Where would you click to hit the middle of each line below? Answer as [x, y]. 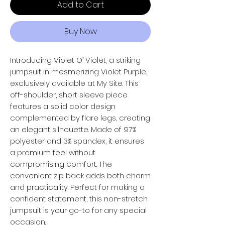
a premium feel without [53, 152]
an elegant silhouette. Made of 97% [73, 129]
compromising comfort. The [61, 164]
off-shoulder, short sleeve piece [69, 94]
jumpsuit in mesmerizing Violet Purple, [79, 71]
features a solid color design [63, 106]
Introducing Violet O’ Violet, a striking [75, 60]
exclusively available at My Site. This [74, 83]
